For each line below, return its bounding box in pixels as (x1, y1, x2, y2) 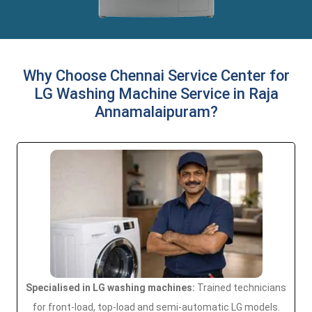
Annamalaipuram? (94, 103, 218, 120)
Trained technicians (195, 282, 286, 293)
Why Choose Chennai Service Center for (22, 67, 290, 84)
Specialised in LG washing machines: (26, 282, 195, 293)
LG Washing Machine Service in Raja (33, 85, 279, 102)
